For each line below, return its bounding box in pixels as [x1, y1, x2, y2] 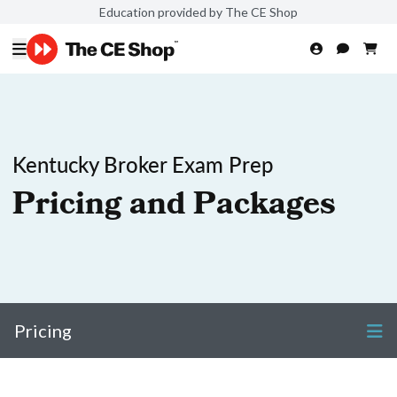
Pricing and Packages [12, 181, 336, 234]
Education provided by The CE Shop [99, 4, 298, 19]
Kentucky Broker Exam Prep [12, 149, 274, 179]
